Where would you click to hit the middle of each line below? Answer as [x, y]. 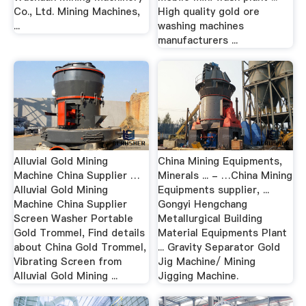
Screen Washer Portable [73, 218]
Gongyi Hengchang [203, 204]
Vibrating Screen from [67, 261]
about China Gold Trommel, [80, 247]
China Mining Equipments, [220, 161]
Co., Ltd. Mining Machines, [76, 11]
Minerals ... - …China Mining [225, 175]
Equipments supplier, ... [214, 190]
